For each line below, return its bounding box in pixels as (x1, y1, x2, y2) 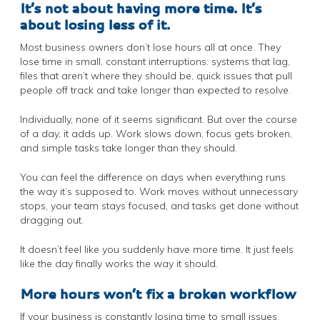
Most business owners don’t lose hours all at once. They (20, 41, 281, 54)
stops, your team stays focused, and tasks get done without (20, 199, 299, 213)
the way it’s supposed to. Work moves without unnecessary (20, 185, 298, 199)
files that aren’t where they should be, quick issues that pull (20, 69, 292, 83)
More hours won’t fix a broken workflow (20, 284, 296, 304)
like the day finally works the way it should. (20, 257, 218, 271)
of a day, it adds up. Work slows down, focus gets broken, (20, 127, 292, 141)
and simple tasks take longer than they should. (20, 141, 237, 155)
